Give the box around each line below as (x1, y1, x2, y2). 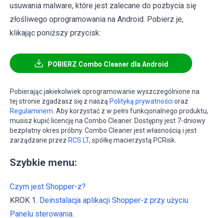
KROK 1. (10, 196, 39, 205)
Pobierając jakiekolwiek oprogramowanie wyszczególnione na (10, 88, 200, 96)
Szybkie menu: (10, 157, 77, 169)
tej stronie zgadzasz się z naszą (10, 97, 109, 106)
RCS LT (68, 136, 89, 145)
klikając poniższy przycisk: (10, 28, 101, 38)
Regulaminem (10, 107, 53, 115)
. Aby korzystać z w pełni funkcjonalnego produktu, (53, 107, 208, 115)
